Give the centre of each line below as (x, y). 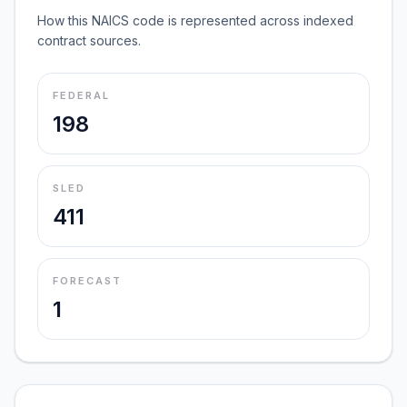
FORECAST (87, 281)
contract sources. (89, 40)
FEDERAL (81, 95)
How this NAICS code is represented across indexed (195, 20)
